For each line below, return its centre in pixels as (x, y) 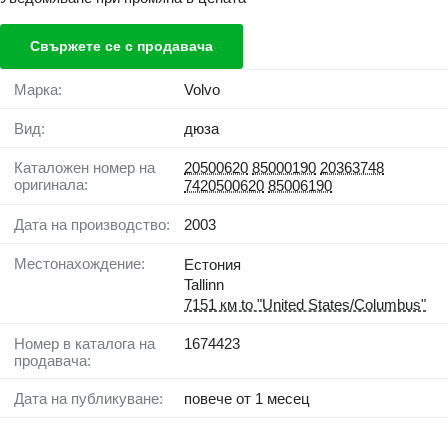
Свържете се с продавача (121, 46)
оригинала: (51, 185)
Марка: (44, 90)
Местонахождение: (86, 264)
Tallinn (204, 285)
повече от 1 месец (247, 399)
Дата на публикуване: (93, 399)
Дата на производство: (97, 225)
